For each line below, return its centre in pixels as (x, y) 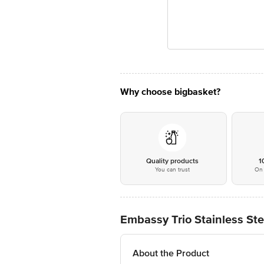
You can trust (172, 170)
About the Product (171, 253)
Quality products (172, 161)
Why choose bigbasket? (170, 92)
